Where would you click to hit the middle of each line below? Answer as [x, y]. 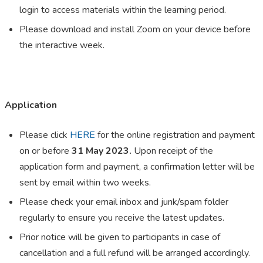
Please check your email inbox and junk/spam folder [124, 202]
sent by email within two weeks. [85, 183]
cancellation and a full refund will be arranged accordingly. [135, 253]
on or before [44, 151]
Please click [43, 135]
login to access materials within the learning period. [123, 10]
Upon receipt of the [173, 151]
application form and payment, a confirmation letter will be [137, 167]
